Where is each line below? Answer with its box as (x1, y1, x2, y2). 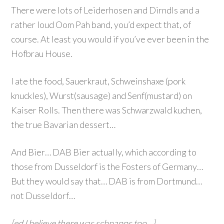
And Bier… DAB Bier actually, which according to (11, 146, 197, 157)
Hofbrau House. (11, 48, 73, 59)
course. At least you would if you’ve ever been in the (11, 33, 209, 44)
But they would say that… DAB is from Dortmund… (11, 175, 202, 186)
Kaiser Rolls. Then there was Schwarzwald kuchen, (11, 104, 202, 115)
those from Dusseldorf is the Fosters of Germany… (11, 161, 203, 172)
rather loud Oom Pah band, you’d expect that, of (11, 19, 191, 30)
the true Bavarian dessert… (11, 119, 116, 130)
